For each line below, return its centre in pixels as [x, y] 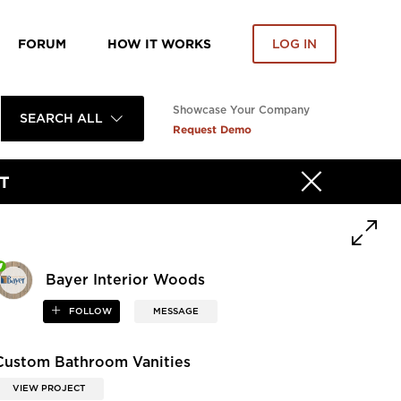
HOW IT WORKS [159, 43]
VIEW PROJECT [49, 388]
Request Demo [212, 129]
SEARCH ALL [61, 119]
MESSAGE [175, 312]
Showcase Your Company [241, 110]
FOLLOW [89, 312]
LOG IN [294, 44]
